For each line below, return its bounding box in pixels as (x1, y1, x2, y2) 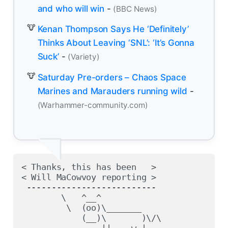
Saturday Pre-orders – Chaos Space (37, 72, 186, 82)
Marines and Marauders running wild (37, 85, 187, 96)
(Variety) (68, 52, 100, 62)
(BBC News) (113, 4, 157, 14)
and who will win (37, 3, 104, 14)
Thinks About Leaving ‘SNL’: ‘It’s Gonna (37, 38, 194, 48)
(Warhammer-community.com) (37, 100, 148, 110)
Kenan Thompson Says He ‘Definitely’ (37, 24, 189, 35)
